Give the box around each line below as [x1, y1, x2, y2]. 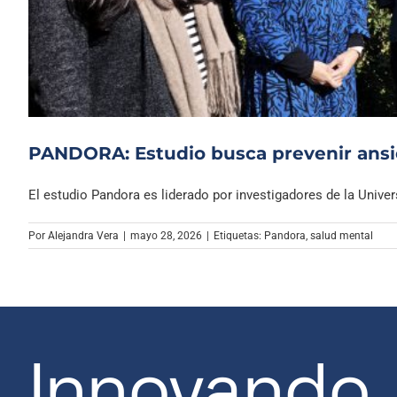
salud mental [310, 230, 373, 243]
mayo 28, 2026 [130, 230, 202, 243]
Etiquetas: [214, 230, 264, 243]
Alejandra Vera [48, 230, 119, 243]
